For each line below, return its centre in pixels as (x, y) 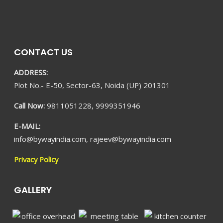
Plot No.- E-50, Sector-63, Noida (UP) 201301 (92, 85)
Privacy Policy (36, 159)
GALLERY (33, 190)
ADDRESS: (31, 72)
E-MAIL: (27, 126)
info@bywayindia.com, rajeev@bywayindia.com (93, 139)
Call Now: (31, 105)
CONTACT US (44, 52)
